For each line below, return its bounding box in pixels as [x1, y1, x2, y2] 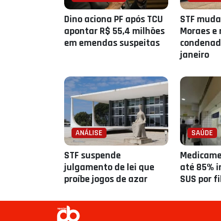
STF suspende [64, 149, 121, 162]
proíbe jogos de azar [64, 173, 147, 185]
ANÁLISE [75, 128, 103, 138]
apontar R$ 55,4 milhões [64, 25, 165, 37]
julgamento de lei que [64, 161, 154, 174]
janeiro [180, 48, 209, 61]
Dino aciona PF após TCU [64, 13, 163, 26]
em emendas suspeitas [64, 37, 160, 49]
